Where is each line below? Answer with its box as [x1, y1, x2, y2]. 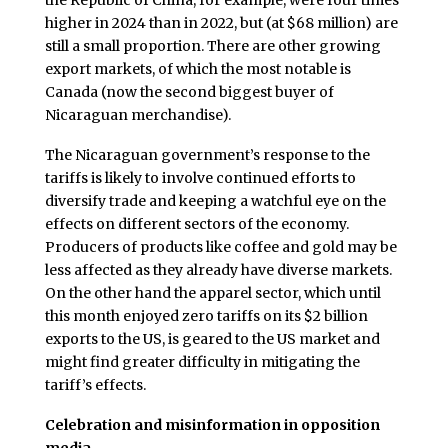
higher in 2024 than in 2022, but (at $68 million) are [44, 14, 398, 33]
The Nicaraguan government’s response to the [44, 146, 370, 165]
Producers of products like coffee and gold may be [44, 238, 397, 257]
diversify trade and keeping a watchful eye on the [44, 192, 386, 211]
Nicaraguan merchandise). [44, 106, 231, 125]
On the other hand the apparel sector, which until [44, 284, 381, 303]
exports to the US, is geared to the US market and [44, 330, 380, 349]
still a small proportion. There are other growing [44, 37, 381, 56]
